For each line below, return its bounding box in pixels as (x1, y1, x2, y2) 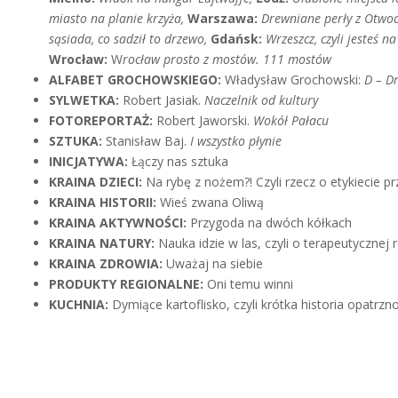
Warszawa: (187, 10, 259, 27)
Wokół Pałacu (253, 112, 330, 129)
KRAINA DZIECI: (49, 173, 147, 190)
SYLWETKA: (49, 92, 123, 108)
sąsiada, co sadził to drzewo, (49, 30, 211, 47)
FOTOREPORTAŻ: (49, 112, 157, 129)
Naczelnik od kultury (204, 92, 319, 108)
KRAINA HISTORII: (49, 194, 161, 211)
